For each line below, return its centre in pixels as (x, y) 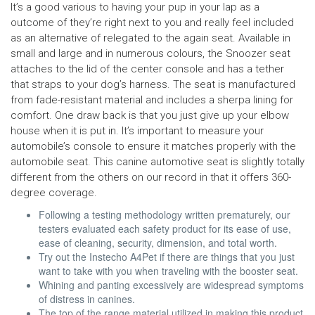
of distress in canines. (87, 299)
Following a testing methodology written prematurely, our (165, 214)
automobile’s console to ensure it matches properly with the (153, 146)
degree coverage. (54, 193)
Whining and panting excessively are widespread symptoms (171, 285)
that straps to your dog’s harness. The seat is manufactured (153, 84)
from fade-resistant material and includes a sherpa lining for (152, 100)
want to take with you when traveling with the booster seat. (168, 271)
